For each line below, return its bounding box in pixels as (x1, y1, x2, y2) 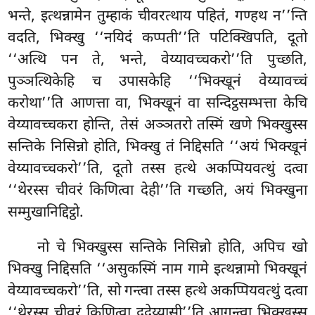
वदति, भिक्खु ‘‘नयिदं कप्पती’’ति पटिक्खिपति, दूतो (8, 28, 307, 49)
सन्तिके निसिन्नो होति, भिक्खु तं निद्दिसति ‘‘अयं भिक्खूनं (8, 137, 307, 157)
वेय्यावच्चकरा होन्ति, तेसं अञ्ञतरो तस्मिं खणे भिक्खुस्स (8, 115, 307, 136)
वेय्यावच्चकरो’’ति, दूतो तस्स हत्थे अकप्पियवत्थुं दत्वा (8, 159, 307, 179)
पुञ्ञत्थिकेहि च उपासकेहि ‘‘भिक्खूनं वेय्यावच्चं (8, 72, 307, 92)
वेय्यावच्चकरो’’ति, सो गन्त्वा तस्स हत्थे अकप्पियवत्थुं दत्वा (8, 281, 307, 302)
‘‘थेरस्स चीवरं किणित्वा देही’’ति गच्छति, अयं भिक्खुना (8, 181, 307, 201)
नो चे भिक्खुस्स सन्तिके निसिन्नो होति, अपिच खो (37, 238, 307, 258)
